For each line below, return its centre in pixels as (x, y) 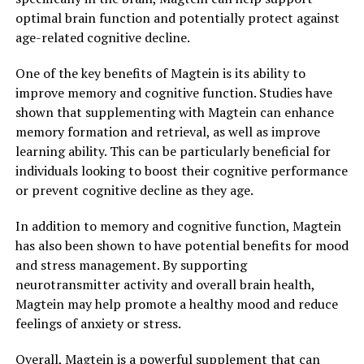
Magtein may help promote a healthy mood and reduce (176, 303)
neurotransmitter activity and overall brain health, (165, 284)
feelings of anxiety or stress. (98, 323)
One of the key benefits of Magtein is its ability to (160, 73)
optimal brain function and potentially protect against (177, 17)
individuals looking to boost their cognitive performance (181, 170)
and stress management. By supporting (131, 264)
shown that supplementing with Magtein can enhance (174, 112)
